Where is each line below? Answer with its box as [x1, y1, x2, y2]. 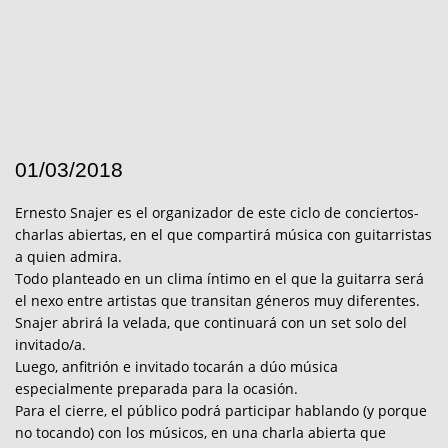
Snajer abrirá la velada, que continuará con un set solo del [15, 312, 407, 332]
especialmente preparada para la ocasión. [15, 378, 298, 398]
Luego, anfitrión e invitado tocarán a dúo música [15, 356, 338, 376]
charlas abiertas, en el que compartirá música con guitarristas [15, 224, 432, 244]
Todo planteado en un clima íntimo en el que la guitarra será [15, 268, 424, 288]
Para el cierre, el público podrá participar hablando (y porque [15, 400, 427, 420]
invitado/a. [15, 334, 86, 354]
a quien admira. [15, 246, 122, 266]
